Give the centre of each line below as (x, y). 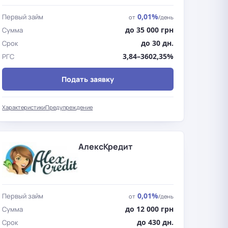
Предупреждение (69, 107)
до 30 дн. (157, 43)
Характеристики (24, 107)
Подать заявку (88, 79)
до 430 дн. (155, 222)
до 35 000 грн (149, 30)
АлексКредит (106, 147)
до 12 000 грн (149, 209)
